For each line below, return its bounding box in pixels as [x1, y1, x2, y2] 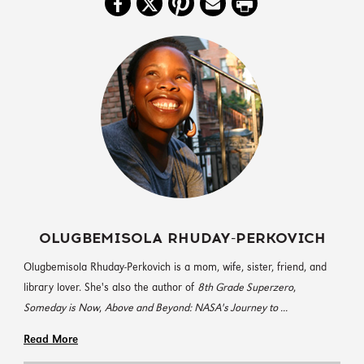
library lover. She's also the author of [24, 282, 197, 293]
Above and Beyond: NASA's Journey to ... [105, 302, 288, 314]
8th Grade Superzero [197, 282, 293, 293]
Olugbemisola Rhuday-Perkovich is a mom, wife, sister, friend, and [24, 262, 327, 273]
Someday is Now [24, 302, 99, 314]
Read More [24, 334, 78, 345]
